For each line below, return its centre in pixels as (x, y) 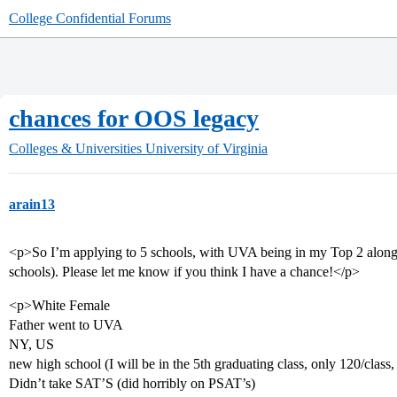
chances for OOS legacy (134, 118)
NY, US (31, 344)
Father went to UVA (66, 325)
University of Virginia (206, 148)
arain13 (32, 204)
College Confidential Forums (90, 18)
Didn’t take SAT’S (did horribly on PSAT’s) (132, 383)
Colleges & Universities (75, 148)
